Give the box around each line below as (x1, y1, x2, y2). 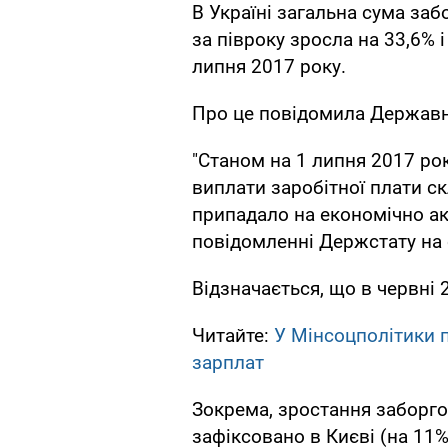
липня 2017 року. (192, 55, 346, 79)
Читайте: (192, 324, 274, 348)
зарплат (192, 351, 264, 375)
